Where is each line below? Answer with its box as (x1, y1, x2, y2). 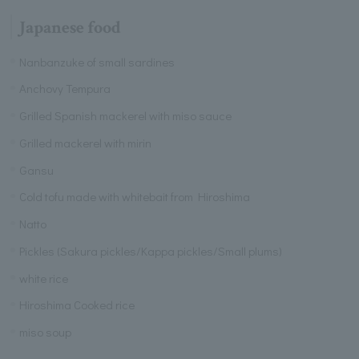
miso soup (19, 324, 72, 341)
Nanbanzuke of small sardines (19, 53, 175, 70)
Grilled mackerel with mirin (19, 134, 152, 151)
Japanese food (18, 15, 121, 39)
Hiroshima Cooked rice (19, 296, 135, 313)
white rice (19, 269, 69, 286)
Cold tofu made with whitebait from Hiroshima (19, 188, 251, 205)
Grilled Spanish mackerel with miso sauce (19, 107, 232, 124)
